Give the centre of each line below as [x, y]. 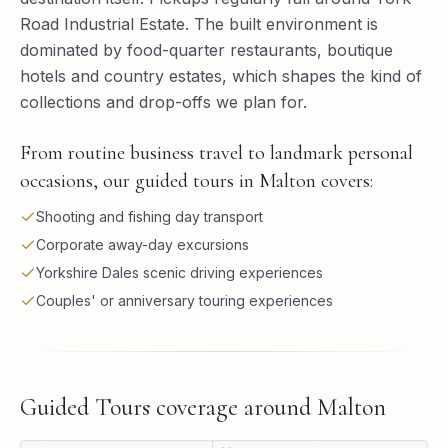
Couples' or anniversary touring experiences [184, 300]
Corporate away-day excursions [142, 244]
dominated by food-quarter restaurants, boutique [206, 50]
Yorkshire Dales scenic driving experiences [179, 272]
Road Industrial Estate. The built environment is [199, 24]
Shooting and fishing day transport [149, 216]
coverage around [233, 407]
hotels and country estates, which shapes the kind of [221, 76]
